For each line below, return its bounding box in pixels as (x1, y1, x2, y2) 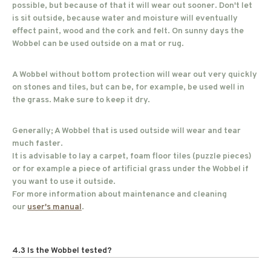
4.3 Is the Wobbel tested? (12, 246, 112, 256)
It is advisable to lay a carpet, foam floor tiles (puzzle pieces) (12, 151, 252, 162)
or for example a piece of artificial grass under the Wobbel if (12, 164, 249, 174)
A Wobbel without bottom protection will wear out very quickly (12, 70, 257, 80)
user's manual (27, 202, 82, 212)
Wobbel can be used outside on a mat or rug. (12, 39, 184, 49)
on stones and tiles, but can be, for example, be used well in (12, 82, 244, 93)
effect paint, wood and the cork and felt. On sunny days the (12, 26, 244, 36)
